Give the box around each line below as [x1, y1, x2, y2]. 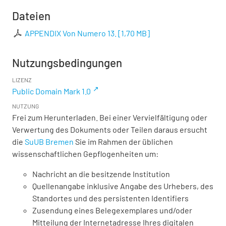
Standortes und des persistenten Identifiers [32, 193, 189, 203]
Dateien [12, 9, 50, 23]
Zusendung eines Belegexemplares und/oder [32, 205, 192, 215]
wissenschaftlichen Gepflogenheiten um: [12, 149, 158, 159]
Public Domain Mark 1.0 [12, 86, 91, 96]
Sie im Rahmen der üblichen [74, 137, 173, 147]
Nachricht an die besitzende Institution [32, 169, 170, 179]
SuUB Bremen [25, 137, 74, 147]
